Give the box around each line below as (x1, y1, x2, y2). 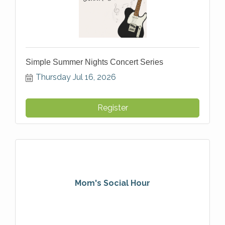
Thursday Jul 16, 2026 (36, 72, 116, 82)
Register (97, 103, 128, 113)
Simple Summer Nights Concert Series (26, 58, 163, 66)
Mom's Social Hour (75, 178, 150, 188)
